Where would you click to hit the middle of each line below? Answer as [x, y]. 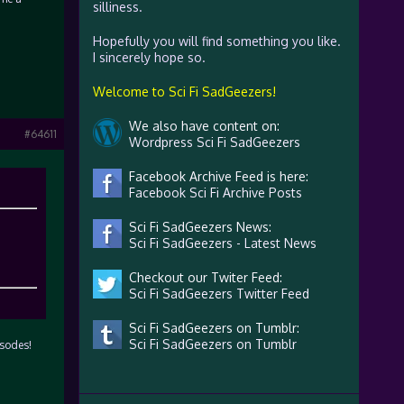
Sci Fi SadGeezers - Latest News [219, 243]
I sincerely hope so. [149, 57]
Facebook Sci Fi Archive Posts [211, 193]
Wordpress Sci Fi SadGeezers [211, 142]
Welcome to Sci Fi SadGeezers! [184, 92]
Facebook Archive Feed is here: [215, 176]
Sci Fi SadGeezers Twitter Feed [215, 294]
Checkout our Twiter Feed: [202, 277]
